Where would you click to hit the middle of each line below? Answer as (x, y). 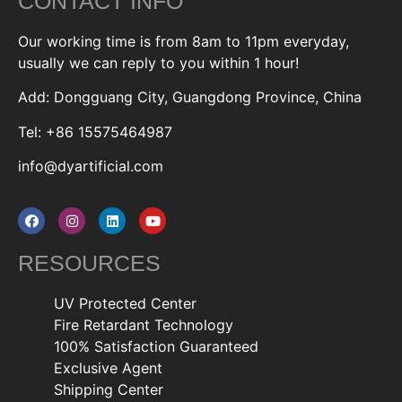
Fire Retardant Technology (144, 325)
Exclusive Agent (108, 368)
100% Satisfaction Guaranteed (156, 347)
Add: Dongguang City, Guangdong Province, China (190, 97)
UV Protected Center (125, 304)
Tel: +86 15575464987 (95, 131)
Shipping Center (109, 390)
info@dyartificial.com (91, 166)
